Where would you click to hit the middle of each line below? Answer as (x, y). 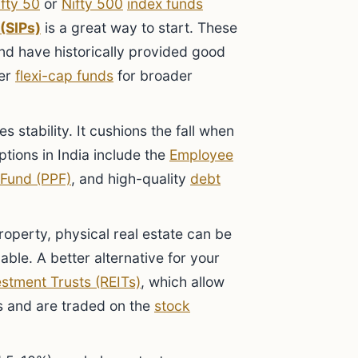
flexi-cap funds (64, 76)
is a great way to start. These (139, 28)
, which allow (183, 282)
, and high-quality (131, 179)
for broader (153, 76)
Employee (201, 155)
